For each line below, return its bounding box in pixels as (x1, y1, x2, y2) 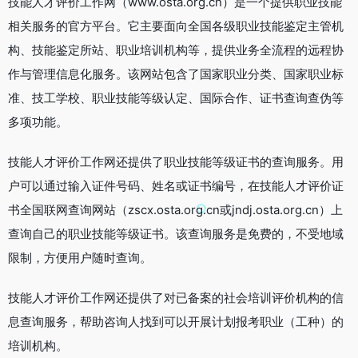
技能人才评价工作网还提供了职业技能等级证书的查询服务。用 (8, 154, 344, 170)
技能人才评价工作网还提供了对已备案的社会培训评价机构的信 (8, 290, 344, 306)
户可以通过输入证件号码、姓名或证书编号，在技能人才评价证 (8, 178, 344, 194)
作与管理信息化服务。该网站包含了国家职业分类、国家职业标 (8, 66, 344, 82)
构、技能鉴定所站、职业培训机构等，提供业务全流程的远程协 (8, 42, 344, 58)
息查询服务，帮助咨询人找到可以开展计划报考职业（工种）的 (8, 314, 344, 330)
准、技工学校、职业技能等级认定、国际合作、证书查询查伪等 (8, 90, 344, 106)
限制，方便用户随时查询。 (8, 250, 152, 266)
